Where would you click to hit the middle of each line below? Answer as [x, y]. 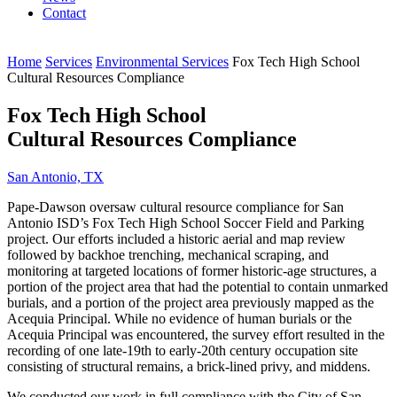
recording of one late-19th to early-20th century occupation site [183, 350]
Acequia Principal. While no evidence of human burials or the [179, 318]
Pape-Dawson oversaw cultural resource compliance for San [175, 206]
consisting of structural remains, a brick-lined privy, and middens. [189, 366]
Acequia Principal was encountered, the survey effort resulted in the [196, 334]
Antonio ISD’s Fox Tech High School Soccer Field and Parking [186, 222]
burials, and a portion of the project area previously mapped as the [191, 302]
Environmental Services [162, 62]
